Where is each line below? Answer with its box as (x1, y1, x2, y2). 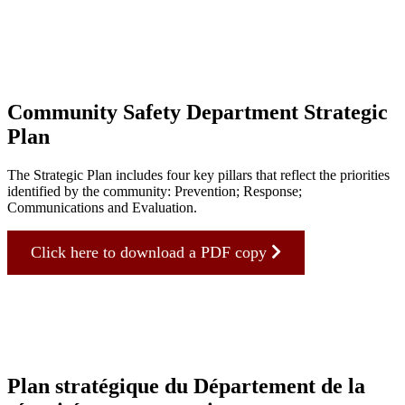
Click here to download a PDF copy (30, 243, 271, 262)
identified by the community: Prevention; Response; (7, 184, 302, 200)
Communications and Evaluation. (7, 200, 197, 216)
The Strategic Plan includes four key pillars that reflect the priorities (7, 167, 390, 184)
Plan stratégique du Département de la (7, 374, 365, 399)
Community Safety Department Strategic (7, 100, 388, 125)
